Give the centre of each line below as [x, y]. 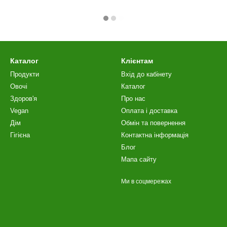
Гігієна [20, 135]
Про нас [133, 99]
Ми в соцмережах [146, 181]
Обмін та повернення [153, 123]
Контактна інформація [155, 135]
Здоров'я [24, 99]
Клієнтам [137, 61]
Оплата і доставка [149, 111]
